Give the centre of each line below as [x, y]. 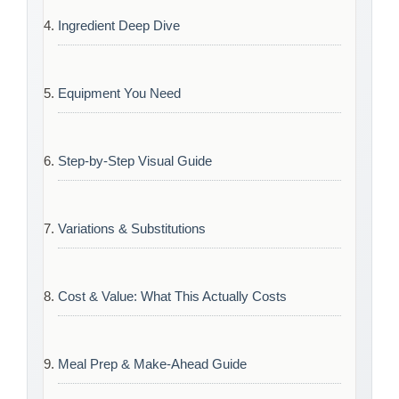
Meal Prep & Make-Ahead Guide [152, 363]
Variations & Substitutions [132, 228]
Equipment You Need [119, 93]
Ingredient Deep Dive [119, 25]
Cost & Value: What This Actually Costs [172, 296]
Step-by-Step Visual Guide [135, 160]
